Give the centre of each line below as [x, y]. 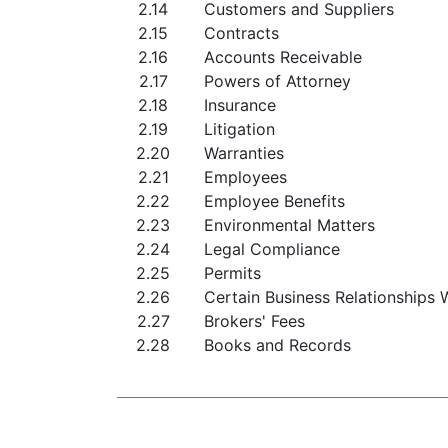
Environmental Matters [289, 225]
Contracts [241, 33]
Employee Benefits [274, 201]
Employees [245, 177]
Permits [232, 273]
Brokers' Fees [254, 321]
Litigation [239, 129]
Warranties [244, 153]
